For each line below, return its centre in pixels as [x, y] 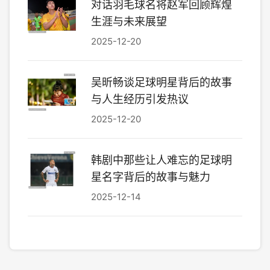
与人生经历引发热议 [140, 99]
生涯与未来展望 [129, 21]
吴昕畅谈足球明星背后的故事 [162, 82]
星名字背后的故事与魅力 [151, 177]
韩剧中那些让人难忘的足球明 [162, 160]
